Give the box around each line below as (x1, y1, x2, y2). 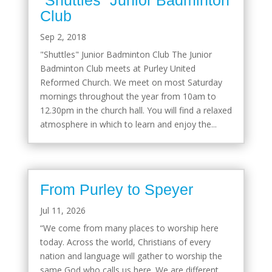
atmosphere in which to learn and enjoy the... (39, 118, 217, 130)
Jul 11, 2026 (39, 204, 86, 216)
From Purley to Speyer (39, 180, 193, 198)
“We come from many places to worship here (39, 222, 219, 234)
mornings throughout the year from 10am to (39, 90, 216, 102)
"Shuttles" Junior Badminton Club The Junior (39, 48, 212, 60)
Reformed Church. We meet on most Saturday (39, 76, 222, 88)
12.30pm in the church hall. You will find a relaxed (39, 104, 232, 116)
